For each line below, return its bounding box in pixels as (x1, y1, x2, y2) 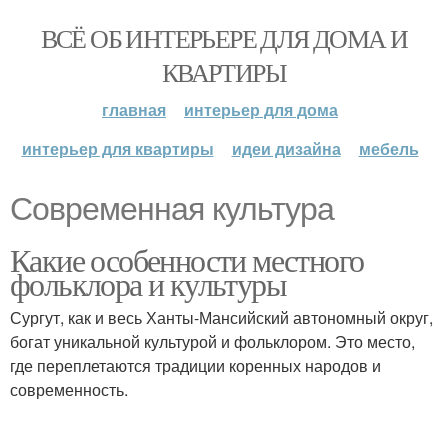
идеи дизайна (231, 137, 341, 160)
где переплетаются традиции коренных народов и (10, 354, 381, 377)
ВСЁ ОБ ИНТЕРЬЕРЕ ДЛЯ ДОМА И (40, 21, 408, 55)
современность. (10, 378, 128, 401)
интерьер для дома (184, 98, 338, 121)
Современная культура (10, 191, 334, 227)
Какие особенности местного (10, 238, 364, 281)
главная (102, 98, 166, 121)
